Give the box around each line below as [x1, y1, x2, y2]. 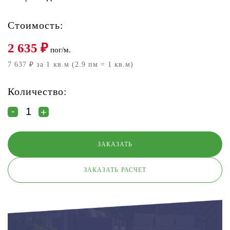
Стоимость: [8, 20, 64, 31]
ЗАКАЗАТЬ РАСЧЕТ [84, 166, 146, 174]
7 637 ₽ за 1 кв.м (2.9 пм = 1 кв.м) [8, 61, 134, 68]
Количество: [8, 86, 68, 97]
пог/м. [48, 46, 71, 54]
